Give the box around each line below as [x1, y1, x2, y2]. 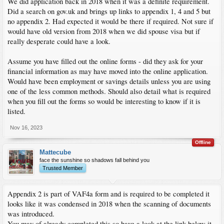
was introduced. [7, 208, 54, 218]
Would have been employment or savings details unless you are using [7, 76, 210, 86]
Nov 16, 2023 [10, 124, 42, 130]
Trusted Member [42, 164, 83, 171]
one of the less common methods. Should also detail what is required [7, 86, 210, 96]
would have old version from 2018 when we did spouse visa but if [7, 26, 200, 36]
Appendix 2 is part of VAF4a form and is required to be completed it [7, 188, 209, 198]
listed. [7, 106, 25, 116]
